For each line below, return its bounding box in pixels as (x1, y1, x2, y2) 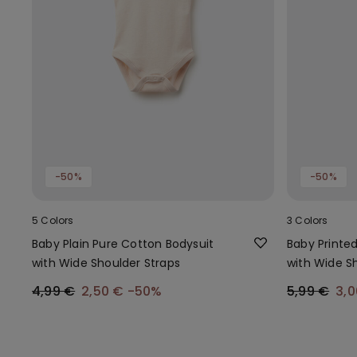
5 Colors (32, 213, 74, 227)
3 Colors (287, 213, 328, 227)
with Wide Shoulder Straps (32, 254, 180, 271)
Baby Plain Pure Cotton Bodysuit (32, 235, 214, 252)
